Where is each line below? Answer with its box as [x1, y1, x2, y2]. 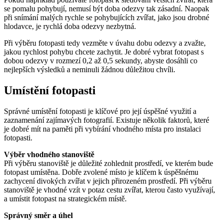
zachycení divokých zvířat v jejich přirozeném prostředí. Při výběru [4, 176, 212, 185]
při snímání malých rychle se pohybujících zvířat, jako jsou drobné [4, 13, 209, 22]
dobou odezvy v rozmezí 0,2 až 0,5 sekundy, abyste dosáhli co [4, 56, 197, 65]
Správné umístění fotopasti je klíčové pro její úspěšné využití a [4, 107, 196, 115]
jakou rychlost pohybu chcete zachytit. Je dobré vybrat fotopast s [4, 47, 204, 56]
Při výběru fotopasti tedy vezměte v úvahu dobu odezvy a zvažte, [4, 38, 206, 47]
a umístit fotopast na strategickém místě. [4, 194, 127, 203]
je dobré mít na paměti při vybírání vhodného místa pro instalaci [4, 124, 201, 133]
